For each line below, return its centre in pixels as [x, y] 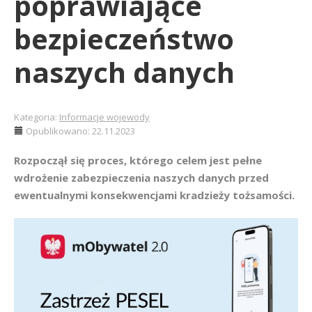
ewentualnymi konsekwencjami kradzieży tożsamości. [154, 195]
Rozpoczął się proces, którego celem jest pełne [138, 160]
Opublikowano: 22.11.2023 [80, 131]
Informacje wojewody [104, 117]
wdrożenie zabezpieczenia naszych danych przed [141, 178]
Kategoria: [37, 117]
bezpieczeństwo [124, 39]
